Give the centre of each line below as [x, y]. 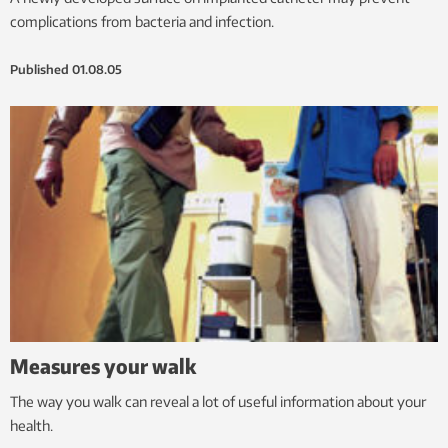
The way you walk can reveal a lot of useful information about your [218, 402]
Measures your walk [103, 366]
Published [39, 70]
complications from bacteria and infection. [142, 22]
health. [31, 426]
